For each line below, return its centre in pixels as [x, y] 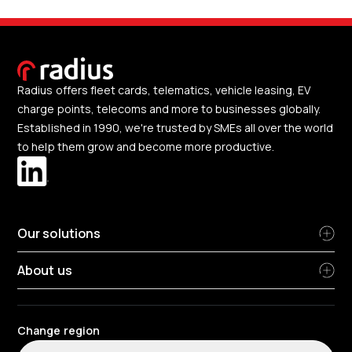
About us [45, 270]
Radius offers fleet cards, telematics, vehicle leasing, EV [164, 90]
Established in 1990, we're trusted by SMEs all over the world [176, 128]
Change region [59, 330]
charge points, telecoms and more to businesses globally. [169, 109]
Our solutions [59, 233]
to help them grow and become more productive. [146, 147]
